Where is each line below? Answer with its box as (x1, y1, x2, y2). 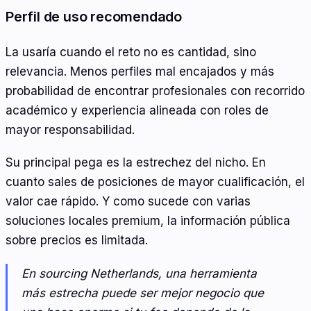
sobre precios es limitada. (6, 233, 148, 248)
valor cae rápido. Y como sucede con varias (6, 194, 251, 209)
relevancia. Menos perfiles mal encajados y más (6, 64, 274, 78)
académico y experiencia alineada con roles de (6, 103, 269, 117)
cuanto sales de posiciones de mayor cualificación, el (6, 175, 305, 190)
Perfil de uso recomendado (6, 8, 182, 26)
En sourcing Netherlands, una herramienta (22, 266, 257, 280)
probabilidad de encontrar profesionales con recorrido (6, 83, 305, 98)
